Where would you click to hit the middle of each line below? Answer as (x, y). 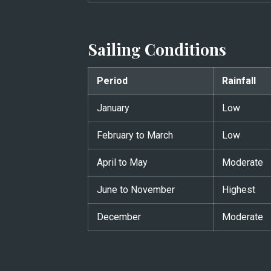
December (119, 217)
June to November (135, 189)
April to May (122, 162)
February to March (135, 135)
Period (112, 80)
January (113, 108)
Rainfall (239, 80)
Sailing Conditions (157, 49)
